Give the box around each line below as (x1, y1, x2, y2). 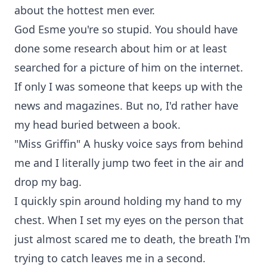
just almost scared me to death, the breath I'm (14, 232, 250, 246)
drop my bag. (14, 175, 82, 189)
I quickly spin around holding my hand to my (14, 194, 241, 208)
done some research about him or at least (14, 41, 227, 55)
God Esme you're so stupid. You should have (14, 22, 238, 36)
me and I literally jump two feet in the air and (14, 156, 244, 170)
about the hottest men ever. (14, 3, 155, 17)
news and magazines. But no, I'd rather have (14, 98, 238, 113)
